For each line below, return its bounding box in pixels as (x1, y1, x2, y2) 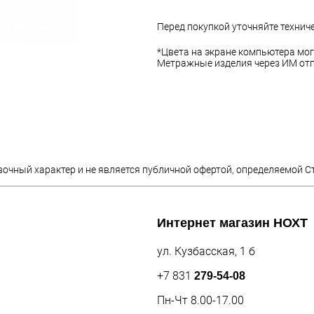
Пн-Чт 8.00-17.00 (157, 294, 244, 308)
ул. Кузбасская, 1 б (157, 245, 255, 259)
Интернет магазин (157, 216, 273, 231)
